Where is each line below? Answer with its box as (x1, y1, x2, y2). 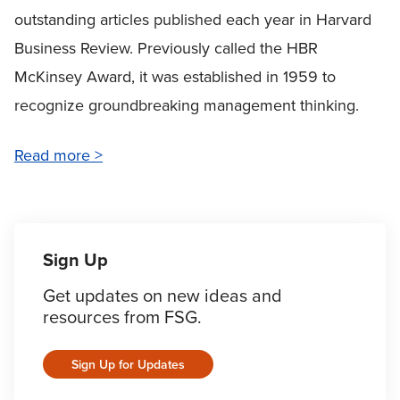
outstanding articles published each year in (14, 8, 316, 31)
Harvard (316, 8, 371, 31)
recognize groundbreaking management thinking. (14, 94, 359, 117)
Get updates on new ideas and (43, 282, 282, 309)
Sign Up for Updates (71, 355, 185, 373)
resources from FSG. (43, 304, 202, 330)
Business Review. (14, 37, 133, 60)
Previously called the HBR (133, 37, 318, 60)
